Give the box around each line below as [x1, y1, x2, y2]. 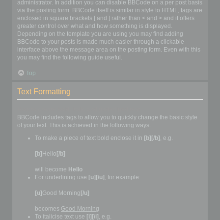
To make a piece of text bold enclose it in [35, 135, 144, 142]
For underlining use [35, 174, 88, 181]
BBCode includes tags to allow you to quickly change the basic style [17, 114, 197, 121]
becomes [35, 205, 61, 213]
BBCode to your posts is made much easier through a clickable [17, 38, 184, 46]
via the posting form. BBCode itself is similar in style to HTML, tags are [17, 7, 202, 14]
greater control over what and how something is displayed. [17, 23, 172, 30]
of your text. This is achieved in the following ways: [17, 122, 151, 129]
